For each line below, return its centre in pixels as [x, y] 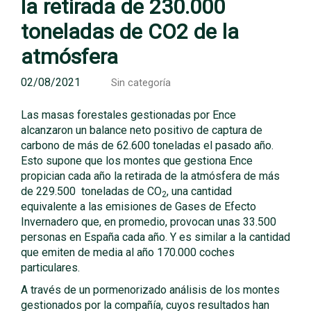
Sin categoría [141, 83]
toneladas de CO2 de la [130, 32]
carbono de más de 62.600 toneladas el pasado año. [147, 145]
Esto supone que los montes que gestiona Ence [137, 161]
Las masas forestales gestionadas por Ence [128, 115]
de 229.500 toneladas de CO [91, 191]
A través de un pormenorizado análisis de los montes [150, 290]
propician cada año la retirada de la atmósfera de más [150, 176]
